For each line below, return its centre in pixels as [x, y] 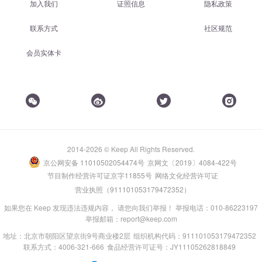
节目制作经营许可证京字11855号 [99, 175]
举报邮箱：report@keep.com [131, 218]
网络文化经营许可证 [186, 175]
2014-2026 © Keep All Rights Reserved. [131, 149]
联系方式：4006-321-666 [64, 247]
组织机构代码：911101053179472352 [195, 235]
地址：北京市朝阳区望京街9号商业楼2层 [67, 235]
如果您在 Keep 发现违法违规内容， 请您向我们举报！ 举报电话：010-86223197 [131, 207]
